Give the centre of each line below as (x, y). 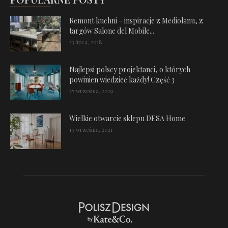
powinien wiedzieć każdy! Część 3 (122, 79)
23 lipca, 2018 (86, 42)
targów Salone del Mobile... (112, 31)
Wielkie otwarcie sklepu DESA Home (127, 118)
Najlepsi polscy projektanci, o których (130, 69)
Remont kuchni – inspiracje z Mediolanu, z (136, 20)
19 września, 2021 (91, 129)
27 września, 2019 (91, 91)
